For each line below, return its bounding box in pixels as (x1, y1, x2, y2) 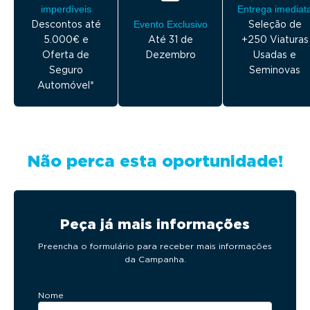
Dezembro (145, 49, 196, 61)
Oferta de (42, 49, 89, 61)
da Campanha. (124, 254, 186, 265)
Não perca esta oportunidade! (27, 151, 283, 172)
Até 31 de (147, 34, 193, 46)
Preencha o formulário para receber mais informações (38, 241, 272, 252)
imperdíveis (40, 3, 91, 15)
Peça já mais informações (60, 215, 250, 233)
